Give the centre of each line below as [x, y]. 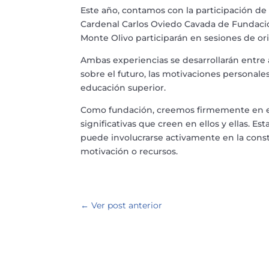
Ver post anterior [127, 205]
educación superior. [123, 88]
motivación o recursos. [129, 152]
